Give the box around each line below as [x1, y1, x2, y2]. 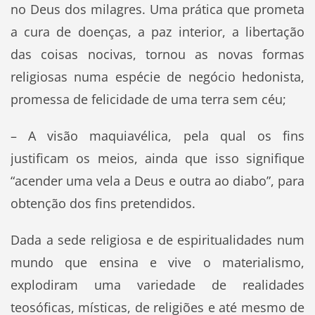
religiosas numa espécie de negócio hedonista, [10, 68, 305, 86]
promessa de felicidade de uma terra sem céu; [10, 91, 286, 108]
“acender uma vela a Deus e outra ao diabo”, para [10, 172, 305, 190]
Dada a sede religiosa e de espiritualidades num [10, 231, 305, 249]
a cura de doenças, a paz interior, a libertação [10, 23, 305, 41]
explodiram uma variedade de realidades [10, 276, 305, 294]
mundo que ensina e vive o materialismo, [10, 254, 305, 271]
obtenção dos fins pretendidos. [10, 195, 195, 212]
